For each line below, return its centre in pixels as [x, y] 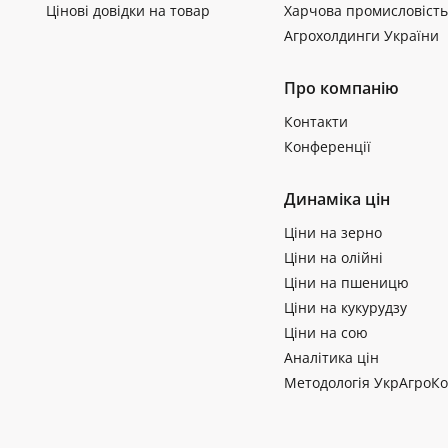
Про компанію [341, 87]
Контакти [315, 121]
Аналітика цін [331, 357]
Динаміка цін [336, 198]
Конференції [327, 146]
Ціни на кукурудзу [345, 307]
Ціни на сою [325, 332]
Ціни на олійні [333, 257]
